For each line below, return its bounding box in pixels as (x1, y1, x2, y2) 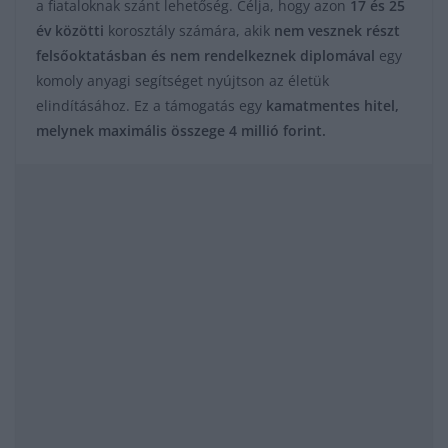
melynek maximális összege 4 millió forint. (36, 121, 326, 141)
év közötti (36, 21, 104, 41)
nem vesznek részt (274, 21, 400, 41)
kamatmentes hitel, (266, 96, 399, 116)
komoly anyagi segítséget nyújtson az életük (36, 71, 329, 91)
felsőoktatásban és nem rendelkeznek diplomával (36, 46, 375, 66)
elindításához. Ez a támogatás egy (36, 96, 266, 116)
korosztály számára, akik (104, 21, 274, 41)
